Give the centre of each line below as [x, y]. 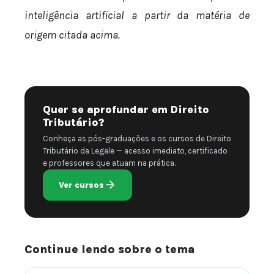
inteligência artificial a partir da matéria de [137, 16]
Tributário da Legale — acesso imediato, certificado [135, 150]
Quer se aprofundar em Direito [126, 109]
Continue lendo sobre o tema [109, 249]
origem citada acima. [72, 35]
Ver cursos [81, 185]
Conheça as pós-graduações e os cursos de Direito [137, 138]
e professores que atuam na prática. [109, 163]
